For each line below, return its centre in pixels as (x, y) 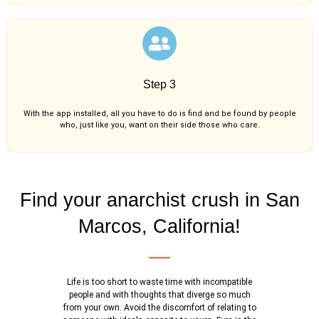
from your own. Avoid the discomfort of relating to (159, 308)
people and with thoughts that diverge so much (159, 295)
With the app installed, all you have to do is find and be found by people (159, 113)
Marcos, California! (159, 227)
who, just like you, (94, 125)
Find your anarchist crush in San (159, 200)
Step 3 (159, 84)
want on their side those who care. (194, 125)
